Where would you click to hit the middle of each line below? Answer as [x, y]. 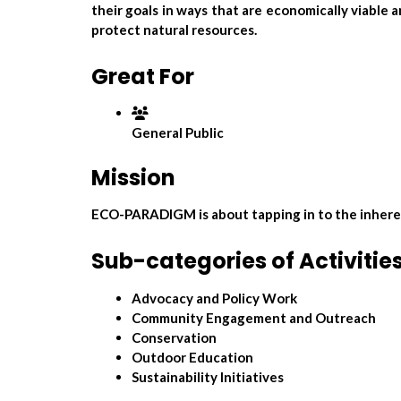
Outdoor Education [192, 357]
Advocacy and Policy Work [214, 298]
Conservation [174, 337]
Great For [143, 76]
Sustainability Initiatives [208, 376]
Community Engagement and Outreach [254, 317]
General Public [178, 132]
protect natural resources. [174, 29]
